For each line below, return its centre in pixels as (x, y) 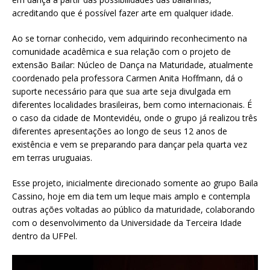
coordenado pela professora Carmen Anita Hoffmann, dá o (127, 78)
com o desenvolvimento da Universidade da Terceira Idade (127, 222)
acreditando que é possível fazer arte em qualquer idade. (123, 13)
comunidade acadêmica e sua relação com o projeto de (121, 51)
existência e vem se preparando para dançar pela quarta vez (130, 144)
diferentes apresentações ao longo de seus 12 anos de (120, 131)
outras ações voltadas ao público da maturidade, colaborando (133, 209)
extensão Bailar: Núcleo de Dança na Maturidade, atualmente (133, 64)
